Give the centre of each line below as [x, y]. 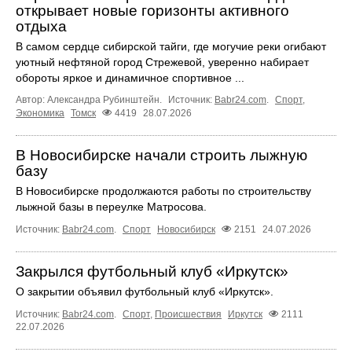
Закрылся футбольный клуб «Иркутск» [152, 272]
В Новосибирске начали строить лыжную [161, 155]
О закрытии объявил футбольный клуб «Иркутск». [145, 292]
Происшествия [188, 315]
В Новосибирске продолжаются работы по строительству [163, 191]
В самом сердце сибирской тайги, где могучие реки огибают [171, 46]
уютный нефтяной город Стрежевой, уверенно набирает [162, 62]
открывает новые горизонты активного [152, 10]
